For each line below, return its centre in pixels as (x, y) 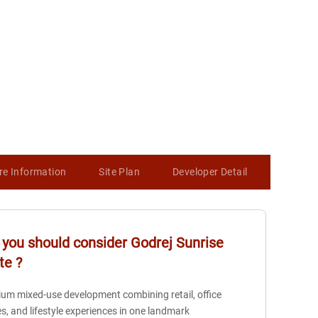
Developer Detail (210, 171)
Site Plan (120, 171)
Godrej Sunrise (177, 243)
